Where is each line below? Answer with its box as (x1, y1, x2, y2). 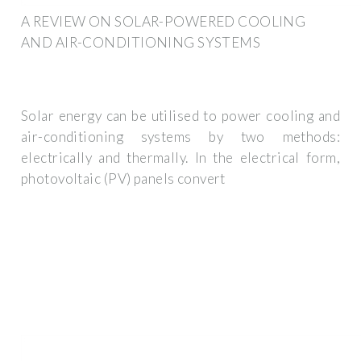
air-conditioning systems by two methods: (21, 128, 340, 146)
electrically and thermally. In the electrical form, (21, 149, 340, 167)
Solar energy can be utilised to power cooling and (21, 107, 340, 125)
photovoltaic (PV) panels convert (21, 170, 226, 188)
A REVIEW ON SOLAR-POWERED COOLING (21, 12, 306, 30)
